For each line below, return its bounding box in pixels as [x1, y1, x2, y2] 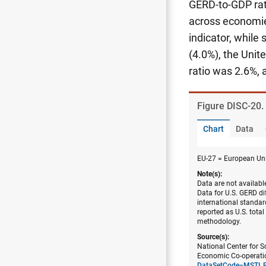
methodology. [197, 217, 241, 226]
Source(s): [197, 232, 229, 241]
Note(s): [197, 169, 222, 178]
